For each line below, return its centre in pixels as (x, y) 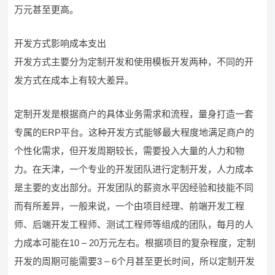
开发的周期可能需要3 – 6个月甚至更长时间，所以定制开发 (135, 261)
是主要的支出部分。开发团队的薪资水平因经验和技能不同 (134, 188)
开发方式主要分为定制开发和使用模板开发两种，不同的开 (134, 62)
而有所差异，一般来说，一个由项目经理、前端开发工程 (130, 206)
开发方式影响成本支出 (60, 43)
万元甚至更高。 (47, 10)
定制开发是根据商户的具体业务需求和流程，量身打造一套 (134, 114)
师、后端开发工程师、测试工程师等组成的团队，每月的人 (134, 224)
